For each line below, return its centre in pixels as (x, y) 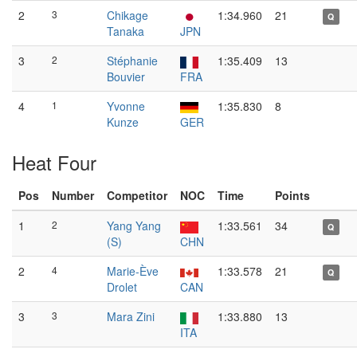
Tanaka (126, 31)
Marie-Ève (133, 271)
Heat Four (54, 162)
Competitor (137, 195)
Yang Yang (134, 226)
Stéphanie (132, 61)
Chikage (127, 15)
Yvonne (126, 106)
